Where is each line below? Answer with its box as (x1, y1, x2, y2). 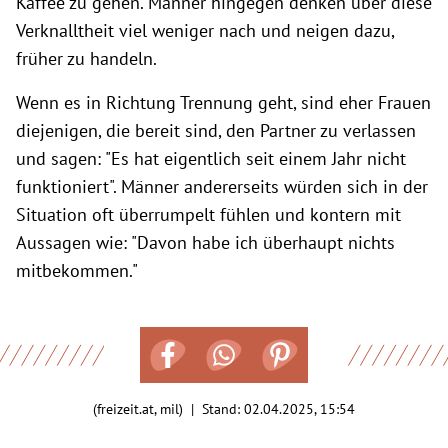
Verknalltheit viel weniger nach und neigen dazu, (16, 18, 394, 42)
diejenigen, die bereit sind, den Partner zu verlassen (16, 118, 416, 142)
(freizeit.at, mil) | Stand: (93, 399, 244, 418)
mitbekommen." (16, 258, 138, 282)
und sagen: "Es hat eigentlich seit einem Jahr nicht (16, 146, 406, 170)
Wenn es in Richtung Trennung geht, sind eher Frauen (16, 90, 431, 114)
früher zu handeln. (16, 46, 161, 70)
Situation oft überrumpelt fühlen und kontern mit (16, 202, 401, 226)
